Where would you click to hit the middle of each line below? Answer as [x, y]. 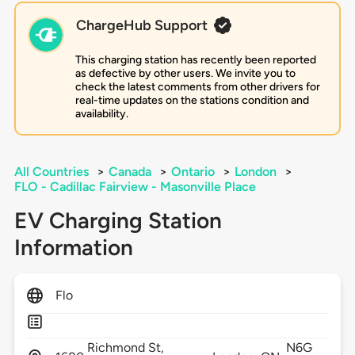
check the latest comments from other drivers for [197, 87]
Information [73, 248]
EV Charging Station [118, 221]
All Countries [51, 172]
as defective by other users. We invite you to [185, 74]
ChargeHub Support [141, 26]
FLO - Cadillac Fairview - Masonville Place [135, 187]
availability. [101, 114]
